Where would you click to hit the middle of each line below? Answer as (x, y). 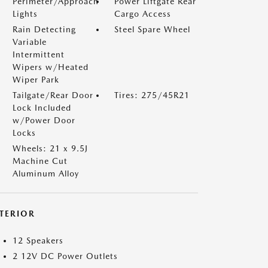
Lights (25, 14)
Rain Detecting (44, 29)
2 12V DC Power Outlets (65, 256)
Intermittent (39, 54)
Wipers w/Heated (51, 67)
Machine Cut (40, 161)
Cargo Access (143, 14)
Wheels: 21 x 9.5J (50, 148)
